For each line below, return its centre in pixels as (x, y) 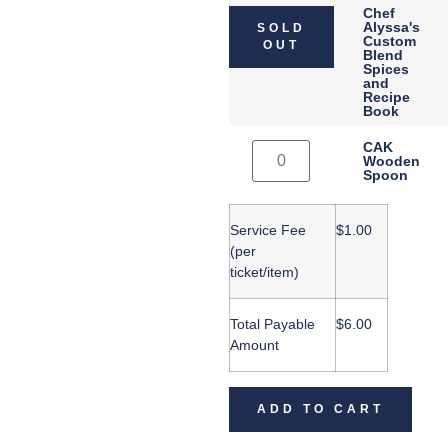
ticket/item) (264, 272)
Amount (254, 345)
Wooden (392, 161)
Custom (390, 41)
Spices (386, 69)
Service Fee (267, 230)
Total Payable (272, 324)
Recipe (387, 97)
